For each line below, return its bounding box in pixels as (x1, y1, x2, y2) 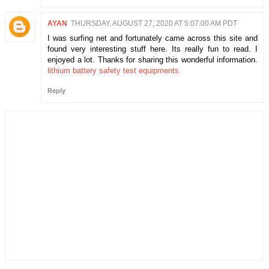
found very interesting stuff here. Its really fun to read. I (47, 44, 258, 53)
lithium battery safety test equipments (47, 65, 179, 75)
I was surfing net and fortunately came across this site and (47, 33, 258, 43)
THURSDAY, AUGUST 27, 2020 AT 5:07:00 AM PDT (71, 19, 237, 28)
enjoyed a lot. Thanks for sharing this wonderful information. (47, 55, 258, 64)
